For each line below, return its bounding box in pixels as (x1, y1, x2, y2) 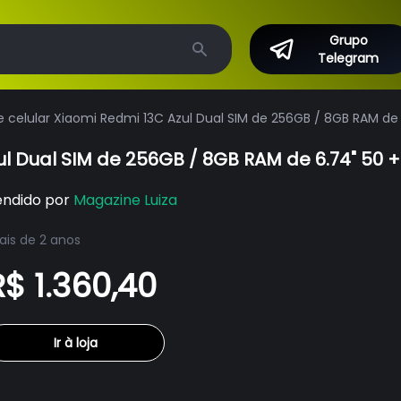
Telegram (318, 49, 380, 67)
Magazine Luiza (73, 190, 177, 210)
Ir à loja (53, 334, 98, 352)
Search (198, 57, 243, 75)
